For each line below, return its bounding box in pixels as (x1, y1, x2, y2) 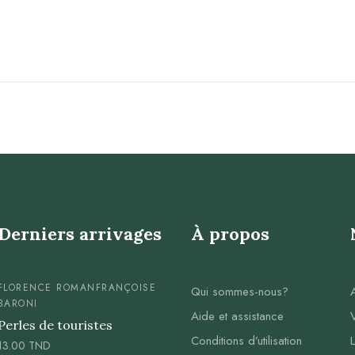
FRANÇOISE (95, 280, 157, 295)
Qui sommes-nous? (191, 282, 289, 300)
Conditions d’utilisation (191, 331, 303, 349)
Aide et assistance (191, 307, 284, 325)
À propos (191, 222, 270, 245)
